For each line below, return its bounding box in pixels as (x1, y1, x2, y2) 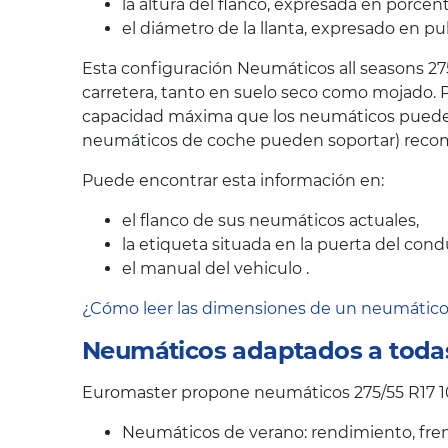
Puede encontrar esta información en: (82, 170, 384, 190)
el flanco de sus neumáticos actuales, (122, 210, 419, 230)
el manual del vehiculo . (122, 258, 309, 278)
